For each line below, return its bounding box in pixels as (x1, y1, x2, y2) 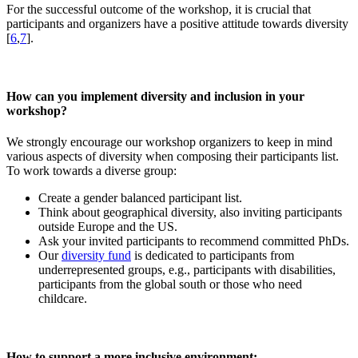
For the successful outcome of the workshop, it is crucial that (6, 2, 311, 16)
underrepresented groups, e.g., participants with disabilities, (38, 263, 336, 277)
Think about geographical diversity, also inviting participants (38, 205, 342, 220)
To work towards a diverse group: (6, 164, 177, 178)
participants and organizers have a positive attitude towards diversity (6, 16, 348, 30)
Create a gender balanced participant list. (38, 191, 242, 205)
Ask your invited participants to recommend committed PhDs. (38, 234, 349, 249)
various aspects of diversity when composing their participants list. (6, 149, 339, 164)
